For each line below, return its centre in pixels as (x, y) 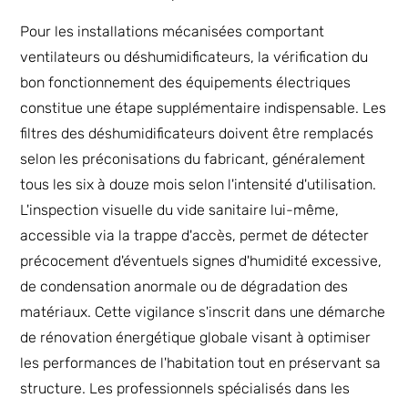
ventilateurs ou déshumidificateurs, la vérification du (194, 57)
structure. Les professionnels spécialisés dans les (185, 389)
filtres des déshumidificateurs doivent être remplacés (197, 134)
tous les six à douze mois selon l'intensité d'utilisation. (199, 185)
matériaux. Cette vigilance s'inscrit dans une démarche (203, 312)
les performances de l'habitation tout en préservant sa (201, 363)
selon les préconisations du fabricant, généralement (193, 159)
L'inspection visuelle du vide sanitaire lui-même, (180, 210)
